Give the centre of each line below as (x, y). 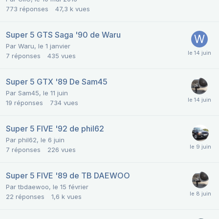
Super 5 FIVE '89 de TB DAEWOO (68, 176)
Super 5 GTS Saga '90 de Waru (63, 35)
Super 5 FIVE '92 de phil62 (55, 129)
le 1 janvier (54, 46)
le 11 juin (55, 93)
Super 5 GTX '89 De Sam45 (57, 82)
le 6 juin (53, 140)
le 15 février (71, 187)
